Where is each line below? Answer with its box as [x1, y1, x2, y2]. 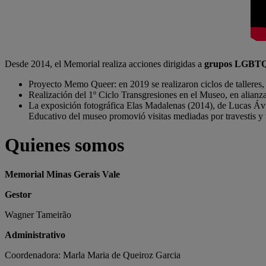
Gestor [5, 189, 31, 199]
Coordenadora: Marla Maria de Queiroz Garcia [5, 249, 180, 260]
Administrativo [5, 229, 65, 240]
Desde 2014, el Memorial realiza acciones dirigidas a [5, 59, 204, 69]
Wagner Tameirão [5, 209, 71, 220]
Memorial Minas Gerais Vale [5, 169, 120, 179]
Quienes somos [5, 134, 124, 156]
